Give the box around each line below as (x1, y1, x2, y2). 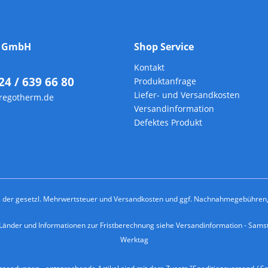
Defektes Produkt (134, 117, 202, 129)
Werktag (120, 234, 148, 245)
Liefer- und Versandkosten (134, 89, 240, 101)
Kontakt (134, 62, 165, 74)
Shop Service (134, 40, 194, 54)
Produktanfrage (134, 75, 196, 87)
